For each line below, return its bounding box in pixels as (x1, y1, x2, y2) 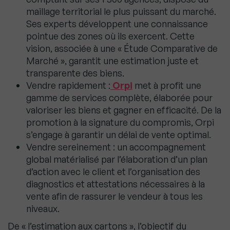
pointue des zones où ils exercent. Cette (26, 30, 195, 42)
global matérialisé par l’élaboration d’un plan (26, 154, 207, 165)
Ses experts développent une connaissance (26, 18, 208, 30)
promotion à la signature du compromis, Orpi (26, 117, 214, 128)
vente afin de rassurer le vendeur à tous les (26, 190, 203, 202)
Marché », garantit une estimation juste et (26, 55, 199, 67)
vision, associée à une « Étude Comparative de (26, 43, 218, 54)
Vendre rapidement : (26, 80, 110, 91)
